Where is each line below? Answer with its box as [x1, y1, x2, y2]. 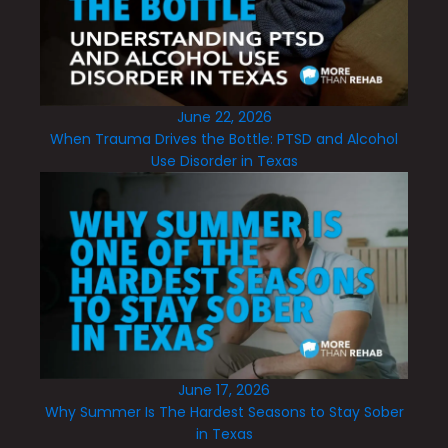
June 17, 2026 [178, 379, 270, 400]
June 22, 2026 [176, 106, 272, 127]
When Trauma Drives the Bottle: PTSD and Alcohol [50, 128, 398, 149]
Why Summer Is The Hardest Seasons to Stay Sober [44, 401, 404, 422]
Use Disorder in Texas [150, 150, 298, 171]
